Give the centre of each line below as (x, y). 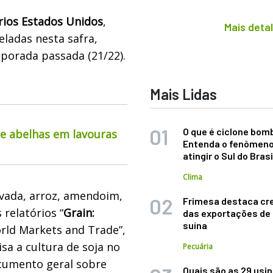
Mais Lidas (184, 94)
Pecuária (198, 246)
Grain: (79, 212)
